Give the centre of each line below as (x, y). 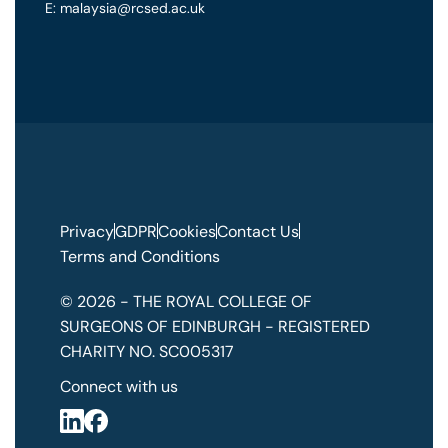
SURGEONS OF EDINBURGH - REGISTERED (215, 326)
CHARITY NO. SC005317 (147, 351)
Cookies (187, 231)
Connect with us (119, 386)
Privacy (87, 231)
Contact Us (258, 231)
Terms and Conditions (140, 256)
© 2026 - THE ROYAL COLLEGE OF (186, 301)
